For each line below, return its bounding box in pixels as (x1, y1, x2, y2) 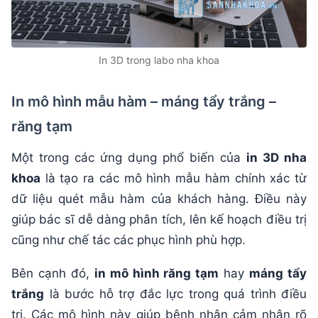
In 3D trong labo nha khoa (99, 53, 219, 66)
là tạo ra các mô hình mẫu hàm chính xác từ (40, 170, 307, 185)
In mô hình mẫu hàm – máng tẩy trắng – (11, 92, 276, 110)
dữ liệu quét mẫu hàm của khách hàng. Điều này (11, 191, 307, 206)
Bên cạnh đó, (11, 265, 94, 280)
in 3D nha (246, 150, 307, 165)
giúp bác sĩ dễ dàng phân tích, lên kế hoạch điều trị (11, 212, 307, 226)
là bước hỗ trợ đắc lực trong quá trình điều (44, 286, 307, 301)
